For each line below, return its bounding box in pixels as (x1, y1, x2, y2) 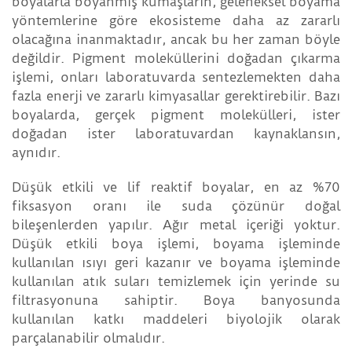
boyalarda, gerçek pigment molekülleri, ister (12, 107, 340, 123)
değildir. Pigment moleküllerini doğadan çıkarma (12, 50, 340, 67)
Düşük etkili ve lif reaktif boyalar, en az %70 (12, 179, 340, 196)
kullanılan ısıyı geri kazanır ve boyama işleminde (12, 255, 340, 271)
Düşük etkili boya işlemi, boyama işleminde (12, 236, 340, 252)
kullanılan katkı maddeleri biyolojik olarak (12, 311, 340, 328)
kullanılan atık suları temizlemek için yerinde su (12, 273, 340, 290)
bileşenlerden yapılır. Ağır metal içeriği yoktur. (12, 217, 340, 233)
